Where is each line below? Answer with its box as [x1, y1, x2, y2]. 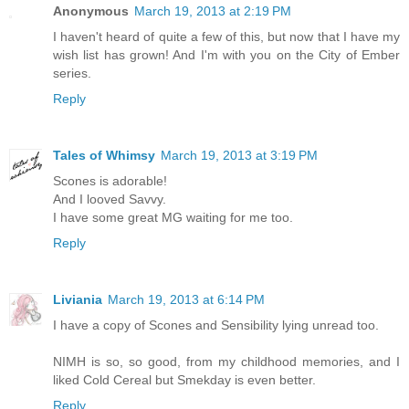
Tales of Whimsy [53, 148, 155, 163]
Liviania [53, 292, 102, 308]
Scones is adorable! [53, 173, 167, 189]
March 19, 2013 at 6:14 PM [108, 292, 265, 308]
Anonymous [53, 4, 129, 19]
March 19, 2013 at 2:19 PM [134, 4, 291, 19]
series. [53, 66, 91, 81]
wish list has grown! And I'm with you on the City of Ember [53, 47, 400, 63]
